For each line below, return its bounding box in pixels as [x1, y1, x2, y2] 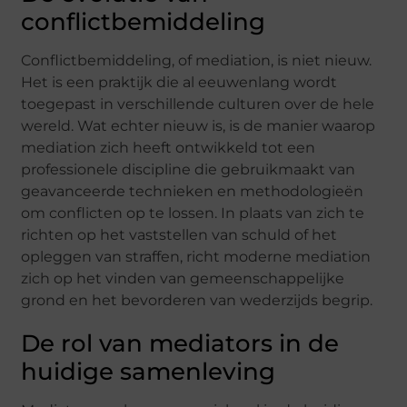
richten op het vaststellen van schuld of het [21, 225, 338, 243]
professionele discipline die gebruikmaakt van [21, 160, 356, 178]
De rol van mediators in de [21, 328, 340, 358]
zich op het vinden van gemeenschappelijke [21, 269, 345, 287]
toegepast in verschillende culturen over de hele [21, 94, 375, 113]
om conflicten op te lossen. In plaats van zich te [21, 203, 365, 222]
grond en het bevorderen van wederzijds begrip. [21, 291, 373, 309]
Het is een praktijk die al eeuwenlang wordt [21, 73, 338, 91]
